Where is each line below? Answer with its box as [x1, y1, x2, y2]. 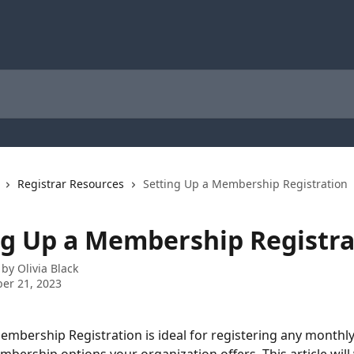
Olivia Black [17, 261, 78, 276]
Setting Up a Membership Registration [143, 176, 348, 191]
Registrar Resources [17, 176, 124, 191]
